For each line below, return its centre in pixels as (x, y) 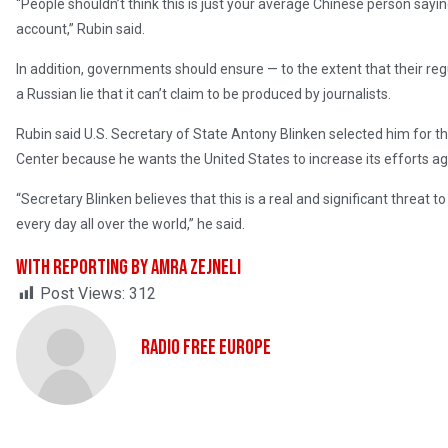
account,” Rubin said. (80, 29)
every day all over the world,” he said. (130, 224)
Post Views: (82, 294)
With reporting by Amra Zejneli (128, 268)
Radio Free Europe (206, 348)
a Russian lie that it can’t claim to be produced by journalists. (203, 94)
